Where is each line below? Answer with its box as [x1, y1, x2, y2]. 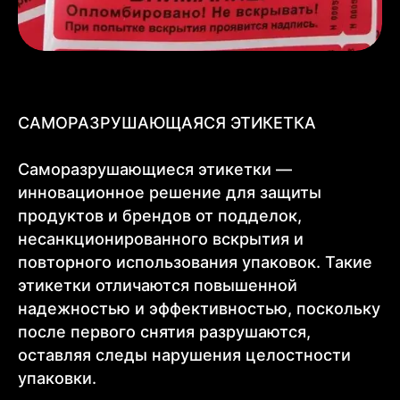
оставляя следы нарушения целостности [18, 345, 351, 364]
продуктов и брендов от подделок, [18, 205, 302, 225]
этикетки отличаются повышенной [18, 275, 297, 295]
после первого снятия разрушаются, [18, 321, 311, 341]
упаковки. [18, 368, 96, 387]
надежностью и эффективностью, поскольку [18, 298, 380, 318]
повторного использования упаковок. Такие [18, 252, 372, 271]
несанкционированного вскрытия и [18, 229, 304, 248]
